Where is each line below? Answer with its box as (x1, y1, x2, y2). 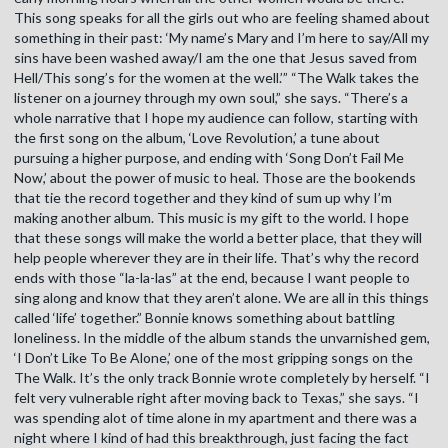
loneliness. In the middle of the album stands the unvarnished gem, (14, 329, 430, 347)
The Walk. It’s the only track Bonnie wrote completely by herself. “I (14, 369, 430, 387)
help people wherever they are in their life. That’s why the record (14, 249, 419, 267)
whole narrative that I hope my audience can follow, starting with (14, 109, 418, 127)
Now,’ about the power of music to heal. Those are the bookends (14, 169, 416, 187)
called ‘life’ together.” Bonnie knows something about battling (14, 309, 395, 327)
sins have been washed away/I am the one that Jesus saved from (14, 49, 417, 67)
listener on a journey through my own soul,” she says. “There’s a (14, 89, 408, 107)
